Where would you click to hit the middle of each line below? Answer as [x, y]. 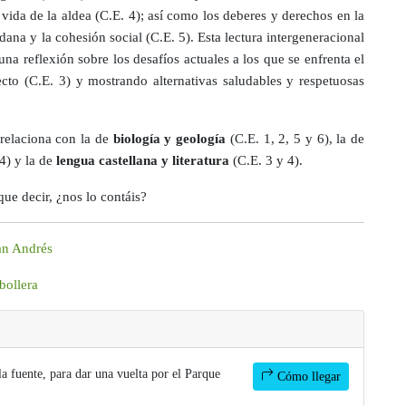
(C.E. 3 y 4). [266, 159]
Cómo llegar [307, 376]
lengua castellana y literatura [143, 159]
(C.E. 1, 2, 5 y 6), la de [295, 138]
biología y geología [169, 138]
